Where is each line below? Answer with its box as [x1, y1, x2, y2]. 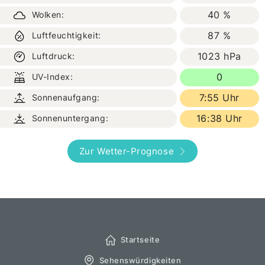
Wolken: [29, 9, 64, 20]
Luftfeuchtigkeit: [29, 30, 101, 41]
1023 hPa [197, 50, 241, 63]
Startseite [120, 234, 160, 244]
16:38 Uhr [196, 112, 243, 125]
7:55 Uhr [199, 92, 240, 104]
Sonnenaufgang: [29, 92, 100, 103]
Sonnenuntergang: [29, 113, 109, 124]
